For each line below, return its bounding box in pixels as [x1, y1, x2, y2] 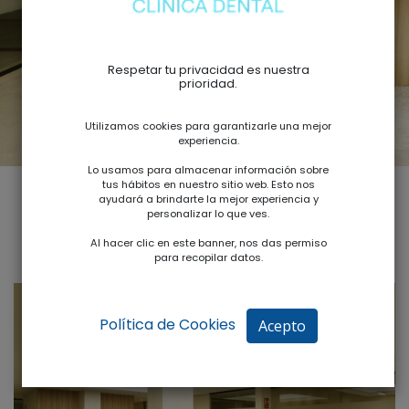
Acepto [257, 316, 306, 336]
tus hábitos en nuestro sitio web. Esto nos [101, 177, 315, 192]
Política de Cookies [99, 314, 236, 336]
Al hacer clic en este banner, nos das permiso [89, 236, 327, 250]
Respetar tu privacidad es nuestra [107, 62, 309, 78]
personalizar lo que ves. [147, 206, 269, 221]
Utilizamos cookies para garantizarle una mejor [85, 119, 331, 133]
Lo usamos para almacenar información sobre [88, 163, 329, 177]
